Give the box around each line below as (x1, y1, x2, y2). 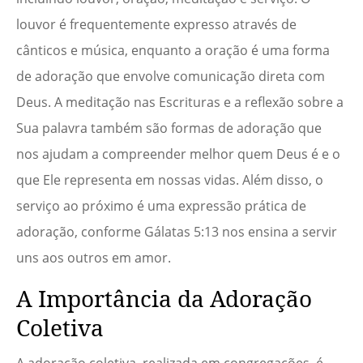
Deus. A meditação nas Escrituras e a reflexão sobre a (16, 93, 344, 112)
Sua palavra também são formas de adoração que (16, 119, 322, 138)
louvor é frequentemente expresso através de (16, 15, 297, 34)
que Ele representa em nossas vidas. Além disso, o (16, 171, 323, 190)
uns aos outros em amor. (16, 249, 171, 267)
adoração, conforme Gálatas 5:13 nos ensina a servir (16, 223, 337, 241)
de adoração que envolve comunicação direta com (16, 67, 325, 86)
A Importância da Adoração (16, 283, 312, 314)
